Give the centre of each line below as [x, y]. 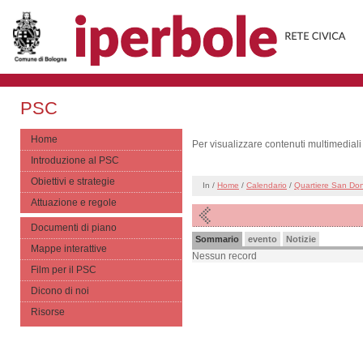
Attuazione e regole [74, 203]
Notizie [301, 239]
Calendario [267, 185]
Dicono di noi [60, 291]
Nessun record [224, 256]
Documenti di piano [74, 228]
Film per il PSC [64, 270]
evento [263, 239]
